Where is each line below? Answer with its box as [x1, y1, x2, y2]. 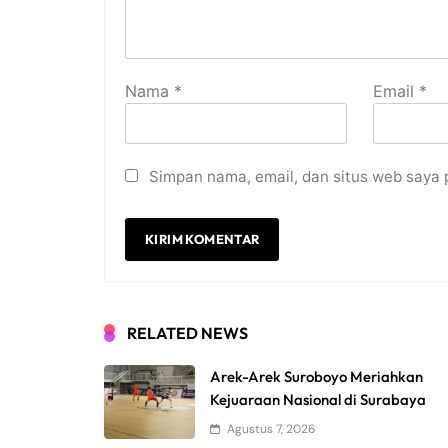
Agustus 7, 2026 [227, 421, 317, 438]
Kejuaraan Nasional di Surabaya [210, 390, 427, 410]
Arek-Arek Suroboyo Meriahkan [210, 367, 424, 387]
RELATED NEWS [127, 323, 248, 344]
